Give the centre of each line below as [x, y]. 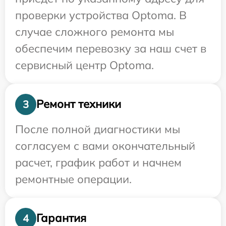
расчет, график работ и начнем [98, 162]
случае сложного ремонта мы [95, 32]
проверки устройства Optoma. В [101, 15]
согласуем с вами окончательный [105, 146]
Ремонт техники [79, 104]
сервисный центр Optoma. [84, 65]
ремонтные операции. [73, 179]
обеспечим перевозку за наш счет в [111, 48]
